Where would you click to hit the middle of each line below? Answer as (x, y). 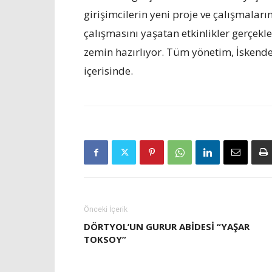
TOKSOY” (105, 239)
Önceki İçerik (106, 209)
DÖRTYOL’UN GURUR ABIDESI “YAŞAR (167, 226)
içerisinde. (108, 71)
